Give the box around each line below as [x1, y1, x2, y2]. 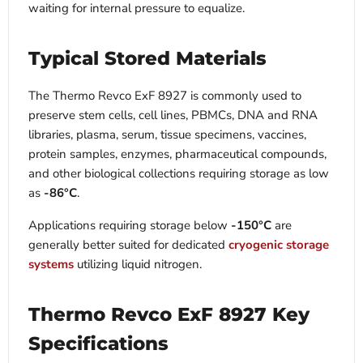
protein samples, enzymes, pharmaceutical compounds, [28, 146, 327, 163]
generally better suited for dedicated [28, 237, 228, 254]
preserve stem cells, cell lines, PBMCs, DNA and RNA [28, 107, 318, 124]
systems [28, 256, 74, 273]
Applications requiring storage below [28, 217, 231, 234]
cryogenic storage [228, 237, 329, 254]
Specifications [28, 332, 169, 356]
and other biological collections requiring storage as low [28, 165, 329, 182]
